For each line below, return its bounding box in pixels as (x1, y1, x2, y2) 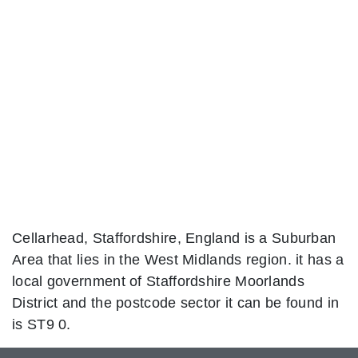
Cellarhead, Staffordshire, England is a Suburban (12, 229, 336, 246)
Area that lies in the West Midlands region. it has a (12, 250, 344, 268)
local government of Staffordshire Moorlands (12, 272, 304, 289)
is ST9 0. (12, 315, 71, 332)
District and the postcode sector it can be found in (12, 293, 340, 311)
